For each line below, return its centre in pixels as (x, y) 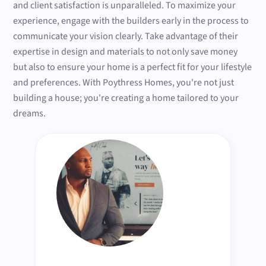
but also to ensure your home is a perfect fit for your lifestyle (133, 67)
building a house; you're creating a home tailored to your (126, 98)
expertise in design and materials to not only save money (126, 52)
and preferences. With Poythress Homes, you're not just (124, 83)
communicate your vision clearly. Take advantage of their (126, 37)
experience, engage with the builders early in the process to (131, 21)
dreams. (30, 114)
